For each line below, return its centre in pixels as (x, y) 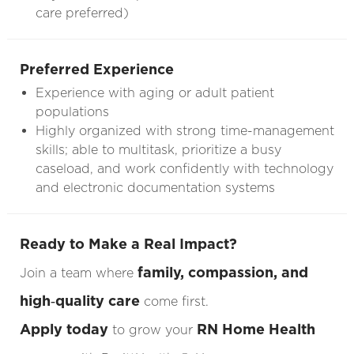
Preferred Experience (96, 69)
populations (72, 111)
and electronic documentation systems (155, 187)
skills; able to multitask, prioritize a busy (158, 149)
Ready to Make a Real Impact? (128, 243)
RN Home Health (256, 329)
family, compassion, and (222, 272)
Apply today (64, 329)
